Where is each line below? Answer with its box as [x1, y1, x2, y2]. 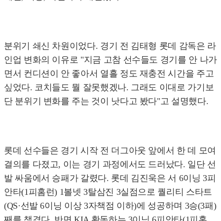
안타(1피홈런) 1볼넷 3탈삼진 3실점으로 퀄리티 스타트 [4, 187, 212, 197]
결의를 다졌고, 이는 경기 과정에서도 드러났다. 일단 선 [4, 159, 216, 170]
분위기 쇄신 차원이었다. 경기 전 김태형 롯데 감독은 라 [4, 41, 216, 51]
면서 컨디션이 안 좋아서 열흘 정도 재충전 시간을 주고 [4, 69, 214, 79]
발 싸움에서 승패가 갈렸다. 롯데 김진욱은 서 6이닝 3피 [4, 173, 216, 184]
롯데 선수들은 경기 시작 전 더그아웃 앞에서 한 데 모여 [4, 146, 216, 156]
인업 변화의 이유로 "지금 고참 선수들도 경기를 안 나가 [4, 55, 217, 65]
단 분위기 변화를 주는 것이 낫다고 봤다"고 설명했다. [4, 96, 209, 107]
